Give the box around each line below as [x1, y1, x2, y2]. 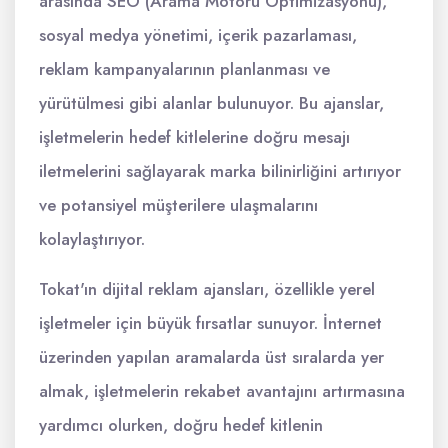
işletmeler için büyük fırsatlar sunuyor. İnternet [39, 311, 382, 335]
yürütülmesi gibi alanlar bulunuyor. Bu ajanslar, [39, 91, 384, 115]
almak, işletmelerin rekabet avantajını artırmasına [39, 379, 405, 403]
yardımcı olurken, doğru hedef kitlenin [39, 413, 323, 437]
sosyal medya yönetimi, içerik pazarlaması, [39, 23, 357, 47]
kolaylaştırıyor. [39, 227, 145, 251]
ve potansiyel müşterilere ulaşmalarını [39, 193, 318, 217]
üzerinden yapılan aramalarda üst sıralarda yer [39, 345, 384, 369]
